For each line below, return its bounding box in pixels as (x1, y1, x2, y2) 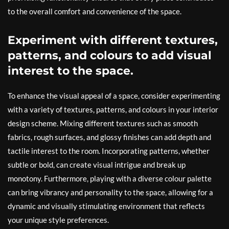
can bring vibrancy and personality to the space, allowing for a (8, 188, 213, 197)
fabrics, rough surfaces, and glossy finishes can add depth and (8, 132, 211, 142)
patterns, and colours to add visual (8, 49, 212, 63)
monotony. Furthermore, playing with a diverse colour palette (8, 174, 212, 184)
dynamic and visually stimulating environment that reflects (8, 201, 205, 211)
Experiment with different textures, (8, 33, 218, 48)
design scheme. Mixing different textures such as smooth (8, 119, 198, 128)
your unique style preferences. (8, 215, 109, 225)
